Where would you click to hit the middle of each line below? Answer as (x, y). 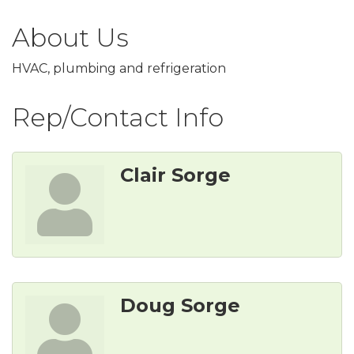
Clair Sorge (175, 175)
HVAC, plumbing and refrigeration (119, 69)
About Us (70, 38)
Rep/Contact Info (118, 118)
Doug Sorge (180, 306)
